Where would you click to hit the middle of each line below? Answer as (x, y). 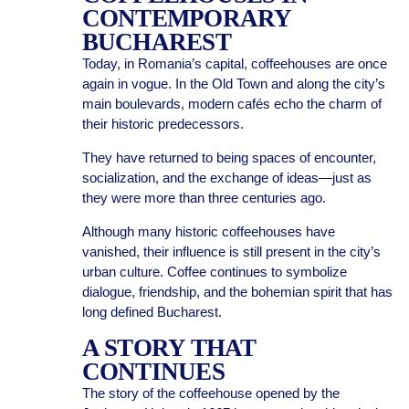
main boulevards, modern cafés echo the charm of (231, 104)
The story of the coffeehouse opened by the (210, 393)
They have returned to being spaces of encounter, (229, 157)
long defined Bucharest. (152, 312)
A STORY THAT (169, 348)
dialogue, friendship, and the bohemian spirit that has (237, 292)
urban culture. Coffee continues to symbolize (214, 272)
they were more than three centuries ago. (204, 198)
